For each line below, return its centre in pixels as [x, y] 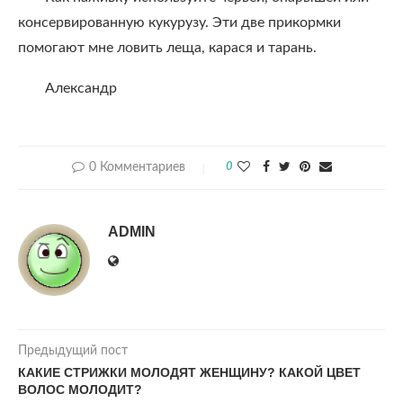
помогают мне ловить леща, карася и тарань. [167, 48]
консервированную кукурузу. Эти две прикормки [179, 22]
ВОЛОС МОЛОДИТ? [80, 390]
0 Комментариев [137, 167]
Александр [81, 88]
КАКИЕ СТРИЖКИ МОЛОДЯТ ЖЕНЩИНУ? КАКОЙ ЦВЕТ [189, 372]
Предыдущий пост [73, 351]
